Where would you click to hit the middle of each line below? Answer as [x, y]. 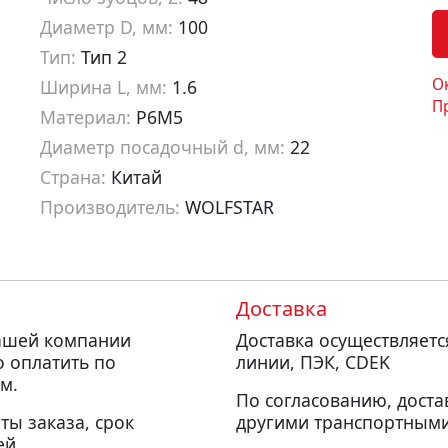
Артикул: [79, 237]
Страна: [73, 177]
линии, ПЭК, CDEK [313, 362]
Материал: [85, 117]
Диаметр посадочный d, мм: [162, 147]
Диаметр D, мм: [106, 27]
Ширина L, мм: [103, 87]
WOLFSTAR [227, 207]
